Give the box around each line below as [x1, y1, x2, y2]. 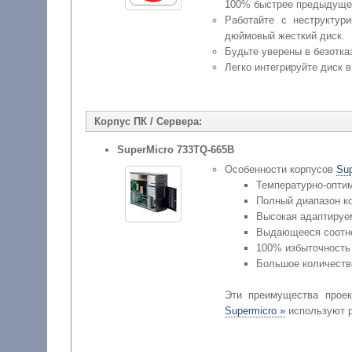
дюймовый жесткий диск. [224, 30, 345, 42]
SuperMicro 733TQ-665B [116, 144, 234, 156]
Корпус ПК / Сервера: [93, 115, 202, 128]
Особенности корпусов [224, 163, 336, 176]
